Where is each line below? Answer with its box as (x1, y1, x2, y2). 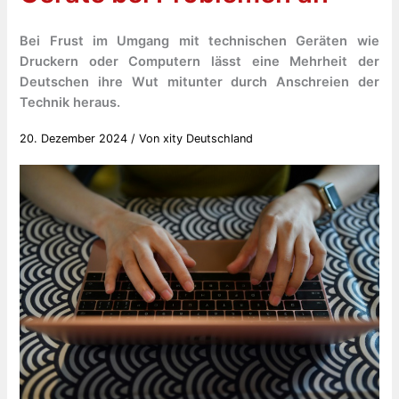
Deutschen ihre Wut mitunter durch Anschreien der (20, 73, 379, 90)
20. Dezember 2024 (20, 131, 132, 145)
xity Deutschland (163, 131, 254, 145)
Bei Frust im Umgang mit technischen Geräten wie (20, 32, 379, 49)
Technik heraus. (20, 94, 121, 110)
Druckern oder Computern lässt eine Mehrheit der (20, 53, 379, 69)
